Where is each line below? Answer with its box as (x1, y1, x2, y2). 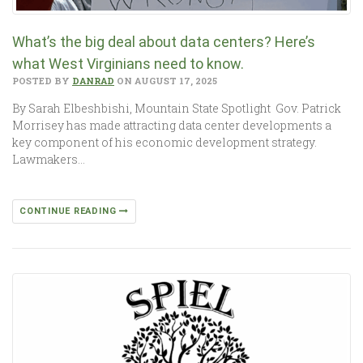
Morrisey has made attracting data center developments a (12, 117, 331, 133)
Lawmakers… (12, 151, 85, 167)
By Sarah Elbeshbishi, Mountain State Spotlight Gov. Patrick (12, 100, 341, 116)
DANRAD (72, 74, 114, 87)
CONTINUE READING (19, 205, 120, 216)
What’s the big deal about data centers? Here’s (12, 32, 315, 50)
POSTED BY (12, 74, 72, 87)
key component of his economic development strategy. (12, 134, 317, 150)
